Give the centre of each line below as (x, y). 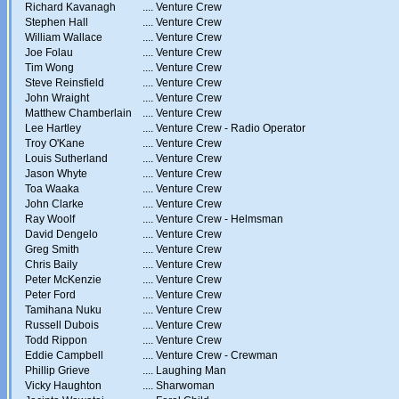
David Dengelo (61, 234)
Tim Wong (49, 68)
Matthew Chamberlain (78, 113)
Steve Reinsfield (65, 83)
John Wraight (57, 98)
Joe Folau (49, 53)
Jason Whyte (56, 174)
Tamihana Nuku (63, 310)
